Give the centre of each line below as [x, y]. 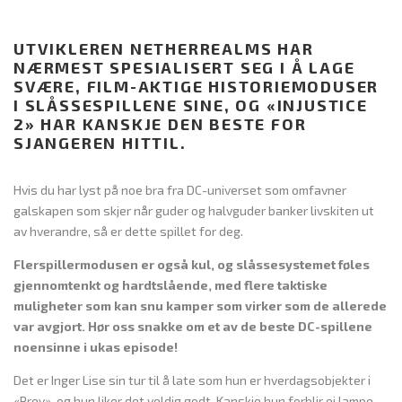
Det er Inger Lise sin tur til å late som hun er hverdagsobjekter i [192, 380]
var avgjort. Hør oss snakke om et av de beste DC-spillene [193, 326]
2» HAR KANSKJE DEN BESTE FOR [160, 123]
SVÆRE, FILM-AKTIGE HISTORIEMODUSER [197, 86]
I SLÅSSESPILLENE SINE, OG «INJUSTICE [191, 105]
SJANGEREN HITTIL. [100, 142]
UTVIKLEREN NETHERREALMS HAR [164, 48]
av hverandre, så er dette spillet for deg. [128, 231]
